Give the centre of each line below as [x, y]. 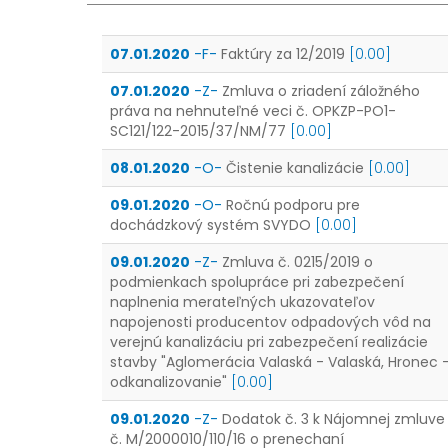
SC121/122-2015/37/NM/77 [200, 131]
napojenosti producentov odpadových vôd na [270, 322]
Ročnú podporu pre [293, 205]
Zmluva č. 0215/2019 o [297, 262]
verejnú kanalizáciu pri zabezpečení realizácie [269, 342]
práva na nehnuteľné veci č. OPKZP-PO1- [253, 111]
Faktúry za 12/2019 [283, 54]
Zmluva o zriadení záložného [321, 91]
